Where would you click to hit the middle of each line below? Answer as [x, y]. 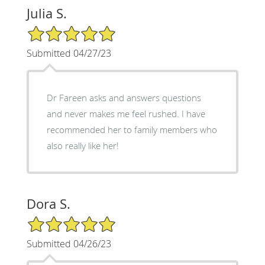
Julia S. [46, 14]
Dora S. [48, 204]
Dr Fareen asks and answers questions [124, 98]
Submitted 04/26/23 [69, 244]
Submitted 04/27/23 [69, 54]
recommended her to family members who [132, 130]
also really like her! [83, 146]
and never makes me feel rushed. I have [126, 114]
